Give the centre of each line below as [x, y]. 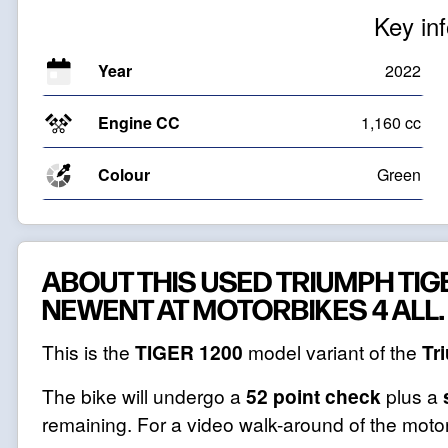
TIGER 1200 [189, 352]
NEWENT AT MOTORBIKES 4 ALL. [243, 307]
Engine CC [139, 122]
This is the [88, 351]
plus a [412, 395]
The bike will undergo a [144, 395]
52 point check [313, 396]
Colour [124, 174]
